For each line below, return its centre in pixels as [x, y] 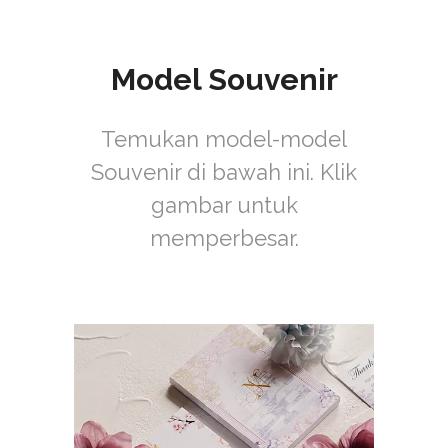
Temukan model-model [224, 139]
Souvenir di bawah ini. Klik [224, 172]
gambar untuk [224, 205]
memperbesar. [224, 238]
